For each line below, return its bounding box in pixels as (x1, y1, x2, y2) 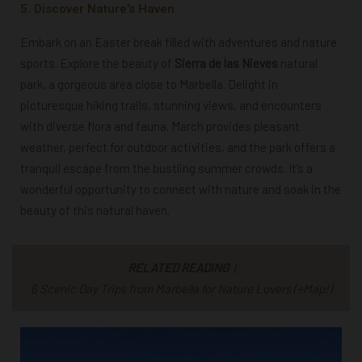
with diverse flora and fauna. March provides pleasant (20, 119, 300, 134)
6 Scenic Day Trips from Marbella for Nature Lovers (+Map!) (30, 281, 332, 297)
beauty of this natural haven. (20, 203, 170, 218)
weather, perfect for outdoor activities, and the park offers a (20, 140, 335, 155)
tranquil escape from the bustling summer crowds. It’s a (20, 161, 313, 176)
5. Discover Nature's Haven (20, 2, 175, 17)
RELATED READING (127, 260, 231, 276)
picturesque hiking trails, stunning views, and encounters (20, 98, 322, 113)
